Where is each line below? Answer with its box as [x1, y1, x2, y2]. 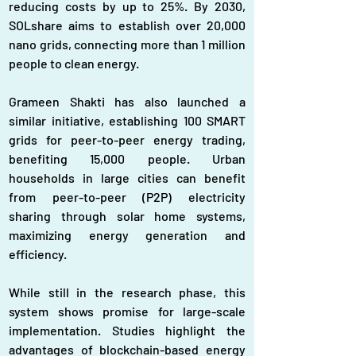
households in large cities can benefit [9, 170, 246, 185]
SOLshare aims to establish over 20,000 [9, 17, 246, 33]
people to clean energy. [9, 56, 139, 71]
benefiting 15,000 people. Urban [9, 151, 246, 166]
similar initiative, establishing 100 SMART [9, 113, 246, 128]
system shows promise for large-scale [9, 304, 246, 319]
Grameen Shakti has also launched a [9, 94, 246, 109]
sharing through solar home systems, [9, 208, 246, 223]
